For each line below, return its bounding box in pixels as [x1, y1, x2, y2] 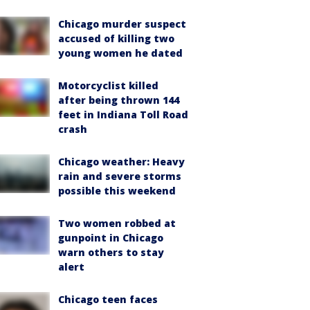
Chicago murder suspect [58, 17, 186, 30]
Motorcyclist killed [58, 79, 158, 92]
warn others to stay [58, 246, 164, 259]
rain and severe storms [58, 170, 181, 183]
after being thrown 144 [58, 93, 179, 107]
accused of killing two [58, 32, 174, 45]
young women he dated [58, 46, 183, 60]
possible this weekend [58, 184, 176, 197]
